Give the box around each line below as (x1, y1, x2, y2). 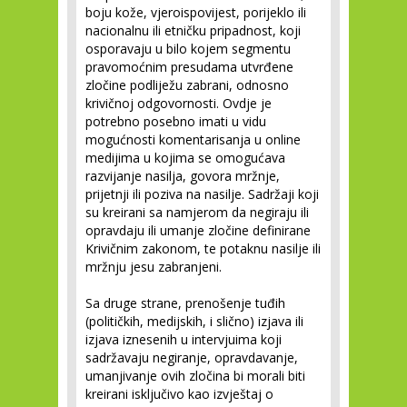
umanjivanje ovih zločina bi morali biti (85, 367, 305, 384)
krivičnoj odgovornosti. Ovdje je (85, 94, 272, 112)
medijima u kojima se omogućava (85, 149, 285, 166)
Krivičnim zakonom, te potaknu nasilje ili (85, 240, 321, 257)
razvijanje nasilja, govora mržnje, (85, 167, 280, 184)
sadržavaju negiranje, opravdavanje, (85, 349, 298, 366)
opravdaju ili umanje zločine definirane (85, 222, 311, 239)
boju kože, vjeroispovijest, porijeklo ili (85, 4, 306, 21)
